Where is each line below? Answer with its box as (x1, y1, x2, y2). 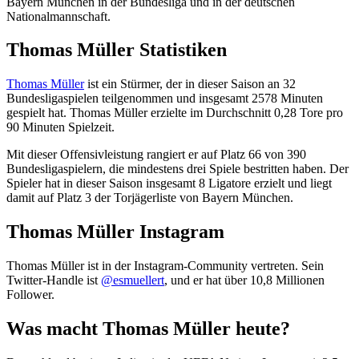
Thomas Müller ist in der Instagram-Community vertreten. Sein (6, 259, 324, 273)
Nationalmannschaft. (6, 9, 111, 23)
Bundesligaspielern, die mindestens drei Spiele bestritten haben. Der (6, 162, 349, 176)
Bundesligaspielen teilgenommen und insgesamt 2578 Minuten (6, 91, 323, 106)
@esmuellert (101, 273, 164, 288)
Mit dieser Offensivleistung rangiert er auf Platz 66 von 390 (6, 147, 306, 162)
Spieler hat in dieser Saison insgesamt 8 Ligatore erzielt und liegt (6, 176, 332, 191)
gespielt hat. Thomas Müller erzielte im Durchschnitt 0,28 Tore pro (6, 106, 343, 120)
